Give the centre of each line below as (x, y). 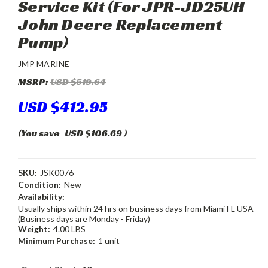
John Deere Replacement (120, 25)
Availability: (41, 197)
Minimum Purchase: (57, 241)
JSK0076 (57, 173)
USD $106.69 (94, 133)
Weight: (34, 229)
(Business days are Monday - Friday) (84, 219)
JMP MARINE (44, 64)
